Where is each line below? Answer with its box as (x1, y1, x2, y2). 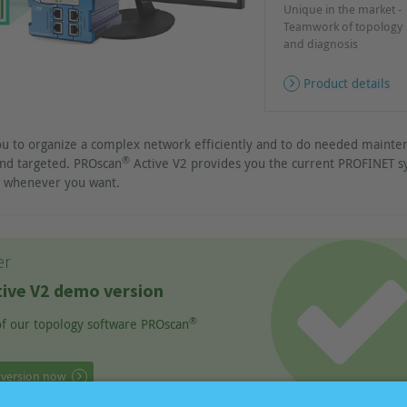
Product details (303, 74, 390, 93)
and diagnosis (283, 35, 358, 52)
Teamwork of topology (283, 17, 402, 35)
